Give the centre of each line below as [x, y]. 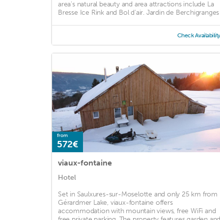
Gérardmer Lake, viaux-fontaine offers [115, 203]
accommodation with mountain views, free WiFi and [137, 211]
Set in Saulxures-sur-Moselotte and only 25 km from [138, 194]
